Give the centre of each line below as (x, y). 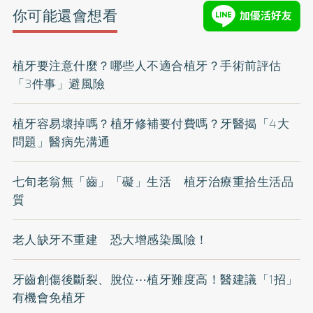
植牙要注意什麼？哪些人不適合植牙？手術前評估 (147, 65)
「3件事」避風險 (59, 83)
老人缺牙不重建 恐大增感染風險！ (110, 239)
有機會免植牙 (49, 297)
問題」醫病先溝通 (61, 141)
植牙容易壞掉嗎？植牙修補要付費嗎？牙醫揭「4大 (151, 123)
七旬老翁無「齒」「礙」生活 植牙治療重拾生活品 (153, 181)
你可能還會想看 (65, 16)
